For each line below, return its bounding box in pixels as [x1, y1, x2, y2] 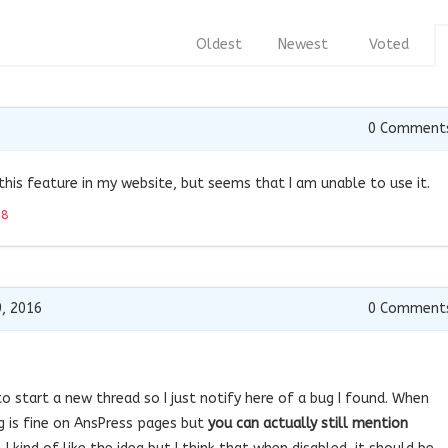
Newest [278, 35, 328, 53]
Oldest [196, 35, 242, 53]
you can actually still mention [208, 414, 408, 432]
